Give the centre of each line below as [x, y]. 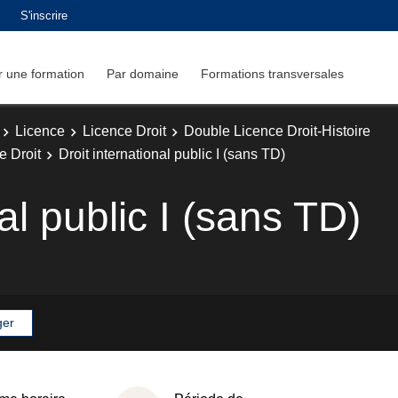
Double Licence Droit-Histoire [277, 131]
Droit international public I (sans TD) [172, 154]
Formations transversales [272, 73]
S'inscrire [44, 15]
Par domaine [143, 73]
